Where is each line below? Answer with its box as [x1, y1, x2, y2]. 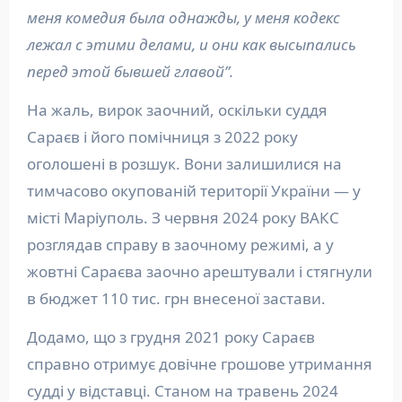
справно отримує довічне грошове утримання [26, 354, 372, 374]
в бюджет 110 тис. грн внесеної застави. [26, 288, 326, 309]
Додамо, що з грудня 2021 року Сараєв [26, 327, 315, 347]
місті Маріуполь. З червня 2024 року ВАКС [26, 207, 339, 228]
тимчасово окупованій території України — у [26, 180, 361, 201]
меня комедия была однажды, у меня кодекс [26, 7, 340, 28]
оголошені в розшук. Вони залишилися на [26, 153, 342, 174]
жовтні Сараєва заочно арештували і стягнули [26, 261, 372, 282]
